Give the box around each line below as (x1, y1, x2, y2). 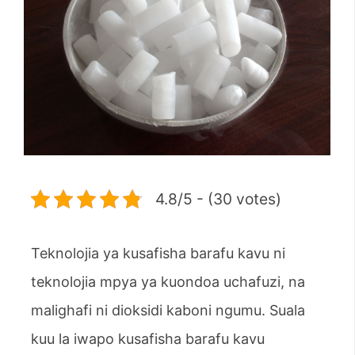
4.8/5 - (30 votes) (155, 189, 281, 208)
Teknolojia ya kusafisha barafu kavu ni (31, 244, 285, 261)
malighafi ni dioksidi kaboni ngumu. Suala (31, 301, 305, 319)
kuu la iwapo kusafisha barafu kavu (31, 330, 265, 347)
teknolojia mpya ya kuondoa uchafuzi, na (31, 273, 305, 290)
